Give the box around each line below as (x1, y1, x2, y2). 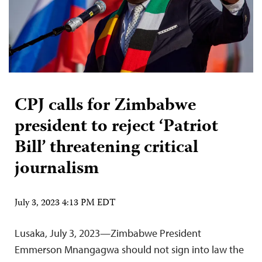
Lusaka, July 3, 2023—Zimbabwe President (15, 226, 201, 240)
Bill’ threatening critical (15, 133, 198, 163)
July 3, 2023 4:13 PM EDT (15, 195, 116, 211)
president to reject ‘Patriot (15, 112, 218, 142)
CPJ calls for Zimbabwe (15, 91, 196, 120)
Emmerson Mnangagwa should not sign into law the (15, 242, 244, 256)
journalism (15, 154, 99, 184)
